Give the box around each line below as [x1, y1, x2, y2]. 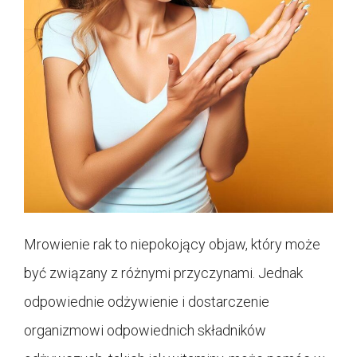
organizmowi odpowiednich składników [24, 321, 266, 339]
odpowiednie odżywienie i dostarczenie [24, 292, 269, 310]
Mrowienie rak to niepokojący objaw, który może [24, 235, 320, 253]
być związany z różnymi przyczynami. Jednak [24, 264, 303, 281]
